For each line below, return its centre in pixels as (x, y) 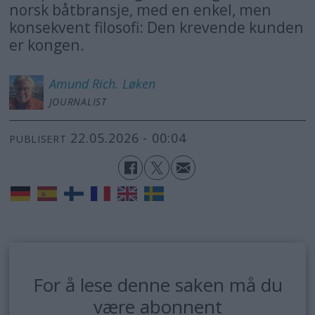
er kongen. (47, 44)
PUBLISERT (38, 139)
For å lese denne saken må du (157, 284)
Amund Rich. (84, 83)
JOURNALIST (78, 101)
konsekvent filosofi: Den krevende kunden (157, 27)
